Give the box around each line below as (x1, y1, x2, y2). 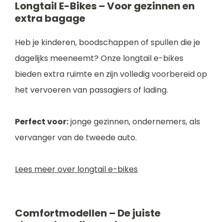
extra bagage (15, 11, 85, 25)
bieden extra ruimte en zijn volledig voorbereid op (15, 68, 207, 80)
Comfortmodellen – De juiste (15, 206, 161, 220)
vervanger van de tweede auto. (15, 132, 137, 143)
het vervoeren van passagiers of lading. (15, 84, 168, 96)
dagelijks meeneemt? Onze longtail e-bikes (15, 53, 183, 64)
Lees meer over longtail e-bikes (15, 164, 138, 175)
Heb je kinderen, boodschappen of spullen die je (15, 37, 200, 48)
